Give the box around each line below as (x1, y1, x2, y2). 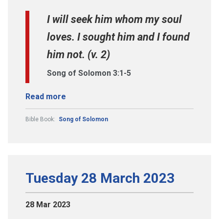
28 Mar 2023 (25, 199, 70, 209)
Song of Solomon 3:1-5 (47, 68, 131, 78)
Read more (25, 91, 66, 101)
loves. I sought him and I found (47, 30, 190, 43)
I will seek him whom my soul (47, 13, 182, 25)
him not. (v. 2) (47, 48, 110, 61)
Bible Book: (25, 115, 57, 123)
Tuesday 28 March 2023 (25, 170, 175, 186)
